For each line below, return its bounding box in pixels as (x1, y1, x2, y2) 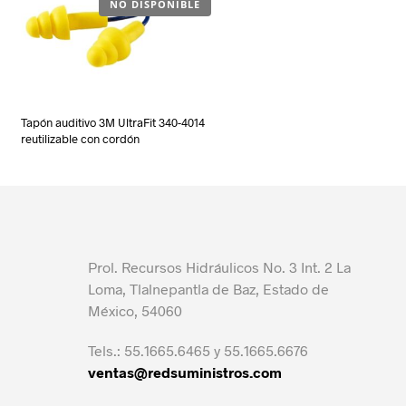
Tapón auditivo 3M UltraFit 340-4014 (21, 115, 205, 130)
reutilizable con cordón (21, 131, 140, 147)
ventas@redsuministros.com (88, 363, 282, 382)
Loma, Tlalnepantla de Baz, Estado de (88, 280, 329, 298)
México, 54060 (88, 302, 182, 320)
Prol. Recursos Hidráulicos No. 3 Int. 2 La (88, 258, 351, 276)
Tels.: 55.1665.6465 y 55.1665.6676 (88, 342, 308, 360)
